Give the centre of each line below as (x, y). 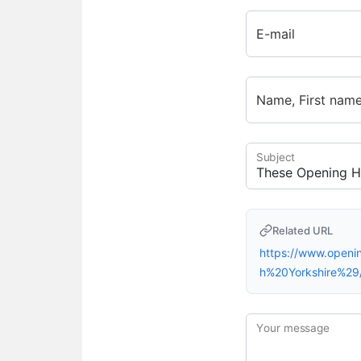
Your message (293, 328)
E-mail (276, 34)
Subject (276, 157)
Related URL (303, 231)
